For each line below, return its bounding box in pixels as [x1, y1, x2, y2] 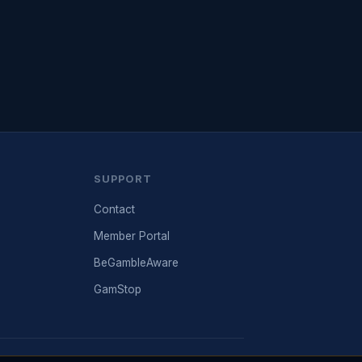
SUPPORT [93, 172, 152, 185]
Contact [93, 202, 135, 216]
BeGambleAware [93, 255, 179, 269]
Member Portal [93, 229, 170, 242]
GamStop [93, 282, 141, 296]
